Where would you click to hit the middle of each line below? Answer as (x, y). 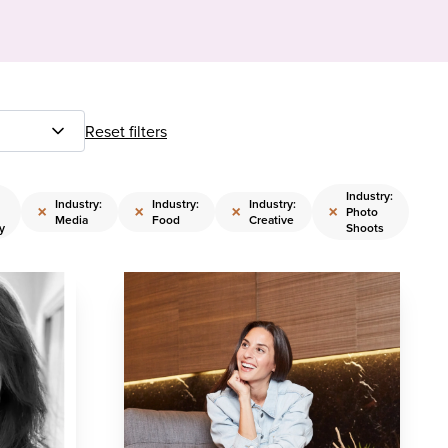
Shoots (365, 227)
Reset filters (126, 131)
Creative (271, 219)
